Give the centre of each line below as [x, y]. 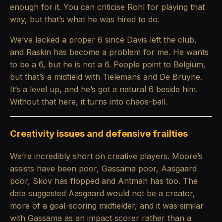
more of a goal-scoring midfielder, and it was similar [107, 205]
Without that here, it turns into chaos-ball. [89, 102]
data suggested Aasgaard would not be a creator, [103, 193]
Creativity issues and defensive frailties [99, 133]
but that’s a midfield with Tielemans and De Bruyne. [106, 77]
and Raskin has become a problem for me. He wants [109, 52]
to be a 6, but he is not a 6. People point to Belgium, [108, 65]
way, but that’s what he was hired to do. [85, 20]
